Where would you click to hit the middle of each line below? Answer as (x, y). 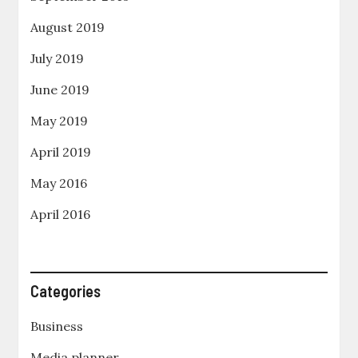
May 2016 (59, 183)
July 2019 (58, 59)
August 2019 (68, 28)
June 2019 (60, 90)
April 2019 (61, 152)
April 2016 (61, 215)
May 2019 (60, 121)
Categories (66, 291)
